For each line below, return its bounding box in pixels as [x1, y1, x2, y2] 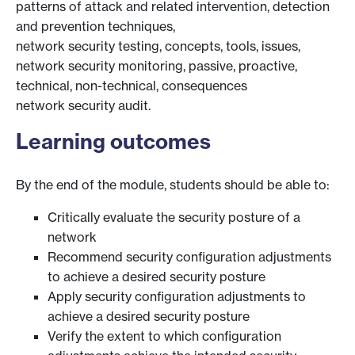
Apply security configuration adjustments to [48, 288, 306, 304]
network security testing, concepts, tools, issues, [16, 37, 300, 54]
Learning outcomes [16, 128, 211, 155]
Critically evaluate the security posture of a [48, 208, 300, 225]
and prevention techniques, [16, 17, 175, 34]
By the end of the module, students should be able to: [16, 176, 330, 193]
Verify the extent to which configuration [48, 327, 281, 344]
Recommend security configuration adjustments [48, 248, 331, 265]
